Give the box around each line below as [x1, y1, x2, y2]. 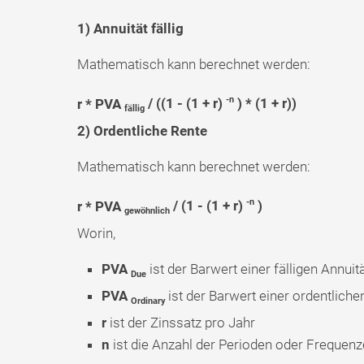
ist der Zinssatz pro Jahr [106, 314, 255, 331]
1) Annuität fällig [76, 19, 184, 37]
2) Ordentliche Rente [76, 122, 207, 139]
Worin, [76, 224, 115, 241]
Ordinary [130, 296, 166, 307]
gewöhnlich [123, 206, 170, 217]
